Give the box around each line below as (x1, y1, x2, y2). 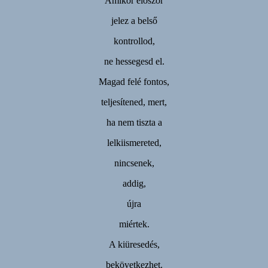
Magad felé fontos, (99, 76, 169, 87)
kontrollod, (113, 35, 155, 46)
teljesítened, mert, (101, 96, 167, 107)
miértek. (118, 218, 150, 229)
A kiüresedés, (108, 239, 160, 249)
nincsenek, (114, 157, 154, 168)
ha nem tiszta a (106, 117, 162, 127)
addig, (122, 178, 146, 188)
